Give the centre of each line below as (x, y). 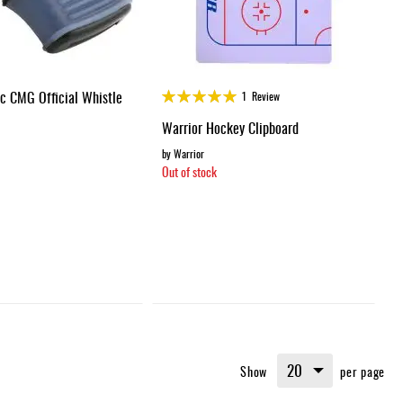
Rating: (176, 93)
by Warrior (183, 153)
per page (363, 371)
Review (265, 95)
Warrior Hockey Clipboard (230, 127)
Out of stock (189, 171)
